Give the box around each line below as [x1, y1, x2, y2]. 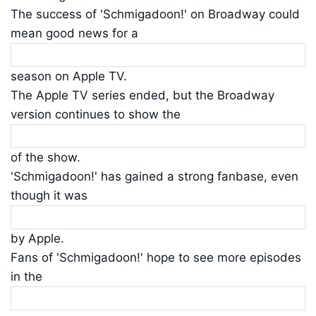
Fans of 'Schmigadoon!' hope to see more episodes [11, 250, 301, 265]
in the [11, 269, 42, 284]
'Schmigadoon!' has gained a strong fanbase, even [11, 169, 298, 184]
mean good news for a [11, 26, 138, 41]
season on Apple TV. [11, 69, 127, 84]
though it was [11, 188, 87, 203]
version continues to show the [11, 107, 181, 122]
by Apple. [11, 231, 64, 246]
